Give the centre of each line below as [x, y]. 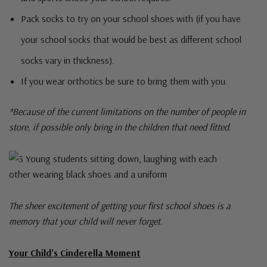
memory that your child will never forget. [87, 221]
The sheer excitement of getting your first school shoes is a [120, 206]
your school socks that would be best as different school [131, 39]
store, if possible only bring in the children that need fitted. [120, 127]
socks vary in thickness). [68, 60]
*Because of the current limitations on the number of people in [127, 111]
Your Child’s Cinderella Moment [75, 253]
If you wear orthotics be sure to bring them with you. [124, 81]
